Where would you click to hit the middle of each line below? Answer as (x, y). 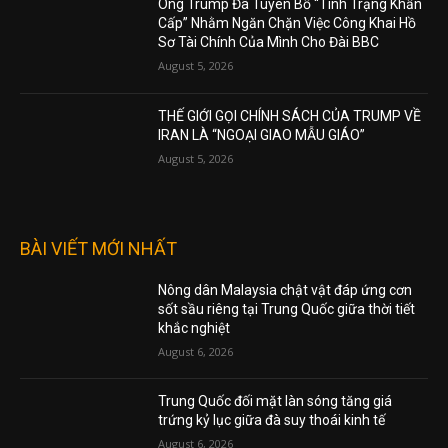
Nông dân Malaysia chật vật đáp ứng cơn (285, 289)
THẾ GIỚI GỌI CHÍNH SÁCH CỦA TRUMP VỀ (290, 115)
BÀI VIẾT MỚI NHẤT (98, 248)
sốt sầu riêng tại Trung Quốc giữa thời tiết (287, 308)
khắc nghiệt (194, 327)
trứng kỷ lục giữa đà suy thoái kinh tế (272, 420)
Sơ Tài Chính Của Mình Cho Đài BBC (269, 42)
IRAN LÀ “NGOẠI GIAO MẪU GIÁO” (262, 134)
